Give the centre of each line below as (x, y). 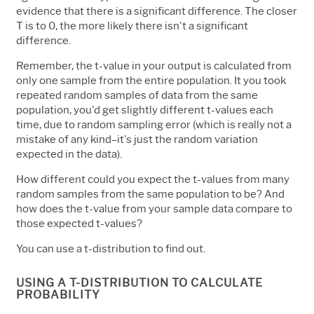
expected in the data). (69, 154)
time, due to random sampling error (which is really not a (154, 124)
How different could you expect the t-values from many (153, 179)
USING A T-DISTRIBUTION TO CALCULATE (139, 282)
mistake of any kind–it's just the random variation (137, 139)
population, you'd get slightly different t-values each (145, 110)
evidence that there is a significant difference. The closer (157, 11)
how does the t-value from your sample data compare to (154, 209)
